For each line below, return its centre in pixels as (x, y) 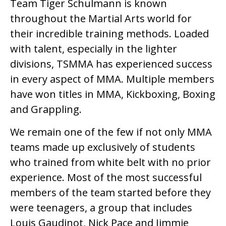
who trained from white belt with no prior (110, 162)
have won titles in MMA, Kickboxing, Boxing (113, 94)
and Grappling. (46, 109)
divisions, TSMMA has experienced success (111, 64)
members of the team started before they (110, 192)
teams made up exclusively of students (103, 147)
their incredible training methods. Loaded (109, 34)
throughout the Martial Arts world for (101, 19)
